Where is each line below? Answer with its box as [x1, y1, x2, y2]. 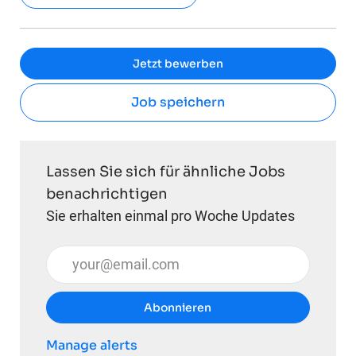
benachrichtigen [45, 184, 168, 203]
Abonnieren [144, 300, 212, 315]
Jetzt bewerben [132, 56, 223, 71]
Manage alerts [45, 336, 137, 354]
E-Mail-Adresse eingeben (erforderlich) [44, 246, 288, 264]
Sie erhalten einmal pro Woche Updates [45, 207, 295, 224]
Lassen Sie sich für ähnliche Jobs [45, 162, 285, 180]
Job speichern [130, 93, 225, 110]
